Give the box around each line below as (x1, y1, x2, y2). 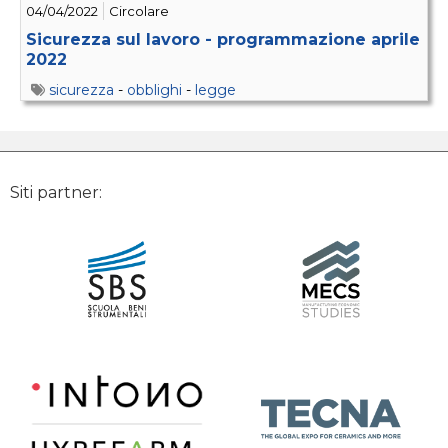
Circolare (109, 3, 169, 20)
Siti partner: (10, 183, 102, 203)
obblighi (127, 81, 182, 100)
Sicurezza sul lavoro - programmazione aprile (26, 30, 420, 50)
